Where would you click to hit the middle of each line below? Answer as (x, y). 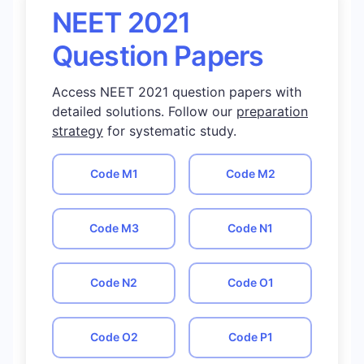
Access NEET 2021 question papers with (177, 91)
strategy (78, 130)
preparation (272, 111)
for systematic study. (170, 130)
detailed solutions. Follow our (144, 111)
